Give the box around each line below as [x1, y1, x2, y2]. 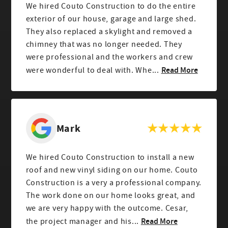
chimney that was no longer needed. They [25, 39, 182, 49]
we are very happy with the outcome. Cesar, [25, 203, 189, 214]
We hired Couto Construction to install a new [25, 152, 194, 163]
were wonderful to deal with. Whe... [25, 65, 159, 75]
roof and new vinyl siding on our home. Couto [25, 165, 198, 176]
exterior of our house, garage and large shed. [25, 14, 196, 24]
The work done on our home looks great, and [25, 190, 196, 201]
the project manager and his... [25, 216, 139, 227]
